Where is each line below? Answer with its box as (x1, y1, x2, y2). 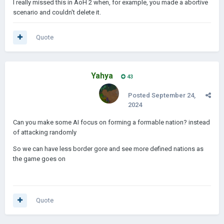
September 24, (151, 91, 195, 99)
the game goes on (13, 155, 65, 162)
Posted (128, 91, 151, 99)
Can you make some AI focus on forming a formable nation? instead (13, 118, 210, 126)
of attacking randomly (13, 128, 78, 136)
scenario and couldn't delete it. (13, 8, 101, 16)
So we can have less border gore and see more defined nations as (13, 145, 203, 152)
